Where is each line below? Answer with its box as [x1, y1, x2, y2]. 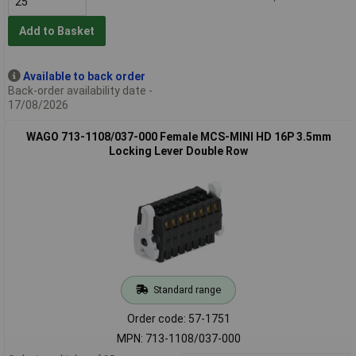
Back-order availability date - [7, 83, 153, 97]
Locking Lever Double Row [109, 144, 248, 157]
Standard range [153, 283, 221, 296]
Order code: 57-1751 [126, 311, 230, 325]
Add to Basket [18, 25, 95, 38]
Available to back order [22, 69, 145, 83]
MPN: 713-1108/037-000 [116, 331, 241, 345]
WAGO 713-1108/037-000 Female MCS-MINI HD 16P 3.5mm [25, 130, 331, 143]
